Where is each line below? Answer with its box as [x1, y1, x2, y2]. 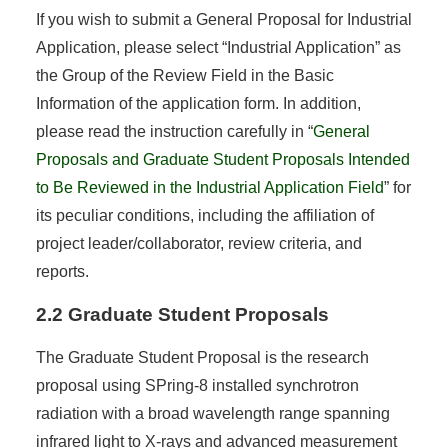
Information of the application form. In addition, [35, 94, 361, 112]
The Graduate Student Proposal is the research [35, 348, 369, 366]
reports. [35, 262, 89, 280]
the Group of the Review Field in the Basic [35, 66, 334, 84]
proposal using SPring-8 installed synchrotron [35, 376, 359, 394]
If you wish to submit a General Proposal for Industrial [35, 10, 412, 28]
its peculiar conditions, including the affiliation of [35, 206, 374, 224]
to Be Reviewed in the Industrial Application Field [35, 178, 384, 196]
